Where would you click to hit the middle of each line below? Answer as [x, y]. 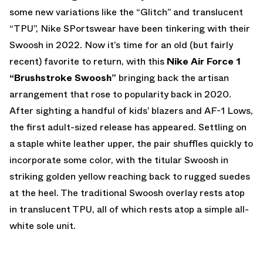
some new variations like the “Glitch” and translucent [126, 12]
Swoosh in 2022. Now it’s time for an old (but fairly [121, 45]
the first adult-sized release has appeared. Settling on [128, 127]
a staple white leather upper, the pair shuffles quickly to [131, 143]
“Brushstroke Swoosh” [63, 77]
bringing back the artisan [173, 77]
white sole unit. [43, 225]
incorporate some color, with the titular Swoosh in [119, 160]
